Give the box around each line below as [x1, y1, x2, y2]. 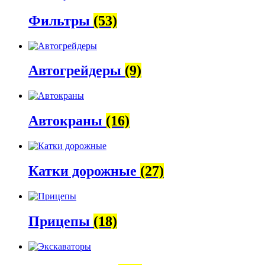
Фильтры [28, 12, 93, 28]
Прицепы [28, 213, 93, 229]
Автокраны [28, 113, 106, 129]
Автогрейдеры [28, 63, 125, 79]
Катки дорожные [28, 163, 140, 179]
